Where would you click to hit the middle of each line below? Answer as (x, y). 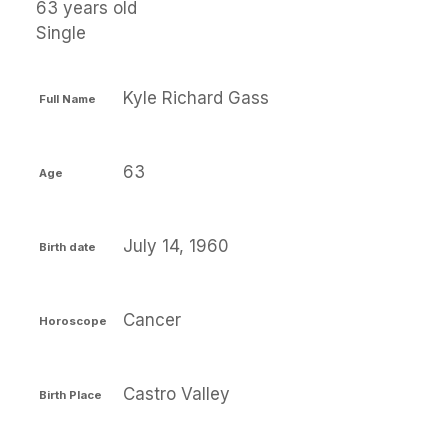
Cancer (152, 320)
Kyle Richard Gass (196, 98)
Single (61, 33)
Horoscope (73, 320)
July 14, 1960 (176, 246)
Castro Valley (176, 394)
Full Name (67, 98)
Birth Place (70, 394)
